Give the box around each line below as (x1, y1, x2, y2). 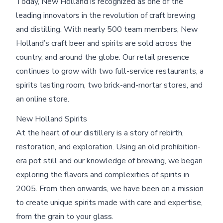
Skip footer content (36, 102, 104, 113)
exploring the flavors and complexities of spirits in (16, 169, 189, 180)
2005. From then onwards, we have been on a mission (16, 183, 204, 194)
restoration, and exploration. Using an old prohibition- (16, 141, 201, 152)
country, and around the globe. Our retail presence (16, 51, 189, 63)
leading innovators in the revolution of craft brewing (16, 9, 195, 21)
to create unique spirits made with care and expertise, (16, 197, 203, 208)
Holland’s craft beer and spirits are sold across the (16, 37, 192, 49)
